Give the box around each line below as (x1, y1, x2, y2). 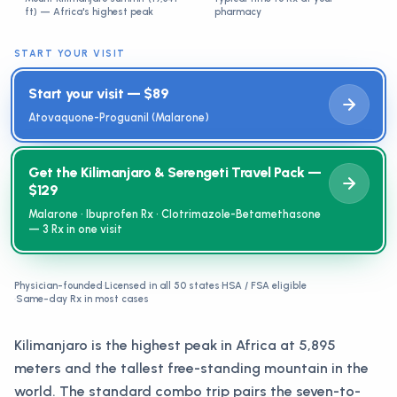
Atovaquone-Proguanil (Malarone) (28, 111, 209, 124)
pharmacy (214, 6, 261, 18)
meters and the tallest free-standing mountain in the (14, 360, 369, 377)
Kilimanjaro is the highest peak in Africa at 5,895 (14, 337, 336, 354)
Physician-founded (14, 280, 103, 292)
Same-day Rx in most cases (16, 293, 149, 305)
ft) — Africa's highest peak (25, 6, 153, 18)
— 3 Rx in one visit (28, 222, 122, 236)
